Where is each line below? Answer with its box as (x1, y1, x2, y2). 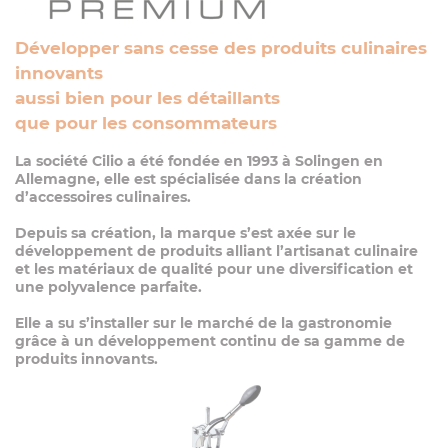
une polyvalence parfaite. (15, 278, 202, 296)
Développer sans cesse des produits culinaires (15, 38, 427, 58)
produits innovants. (15, 350, 158, 368)
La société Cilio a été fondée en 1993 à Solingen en (15, 152, 383, 170)
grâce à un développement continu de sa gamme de (15, 332, 405, 350)
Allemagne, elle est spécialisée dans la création (15, 170, 362, 188)
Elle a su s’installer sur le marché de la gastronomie (15, 314, 392, 332)
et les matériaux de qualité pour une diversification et (15, 260, 413, 278)
